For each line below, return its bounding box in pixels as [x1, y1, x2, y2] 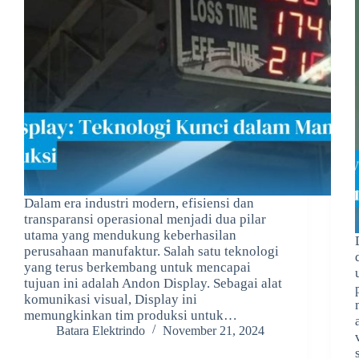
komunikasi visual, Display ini [24, 291, 197, 307]
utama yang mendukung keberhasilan [24, 227, 236, 243]
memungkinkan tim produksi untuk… [24, 307, 237, 323]
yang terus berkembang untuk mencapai [24, 259, 251, 275]
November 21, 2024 [163, 323, 264, 337]
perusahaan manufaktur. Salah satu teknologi [24, 243, 279, 259]
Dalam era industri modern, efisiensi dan [24, 195, 254, 211]
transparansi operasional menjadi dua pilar [24, 211, 266, 227]
